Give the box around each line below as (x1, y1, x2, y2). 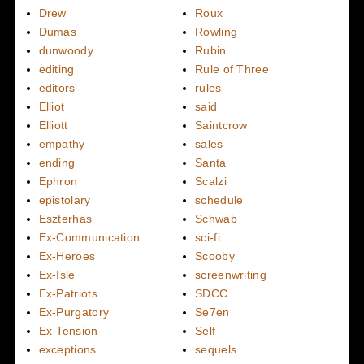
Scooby (195, 249, 235, 262)
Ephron (38, 174, 78, 188)
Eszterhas (38, 211, 93, 225)
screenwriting (195, 267, 266, 281)
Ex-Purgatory (38, 305, 110, 318)
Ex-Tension (38, 323, 98, 337)
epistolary (38, 193, 91, 206)
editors (38, 80, 76, 94)
